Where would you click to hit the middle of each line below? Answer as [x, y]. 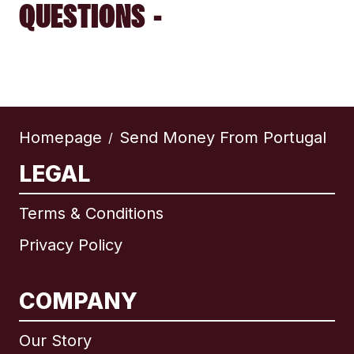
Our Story [55, 341]
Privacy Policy [71, 245]
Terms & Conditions [91, 214]
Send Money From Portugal [223, 138]
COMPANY [78, 301]
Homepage [60, 138]
